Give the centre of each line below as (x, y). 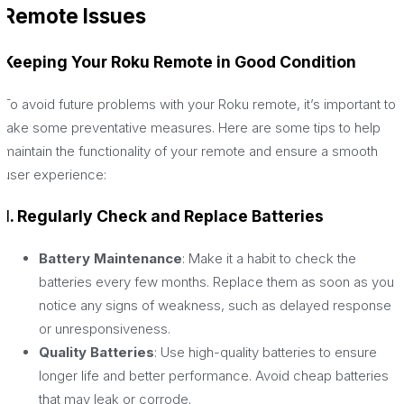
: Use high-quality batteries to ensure (266, 352)
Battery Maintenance (110, 258)
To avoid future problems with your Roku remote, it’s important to (199, 104)
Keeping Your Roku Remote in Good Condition (179, 62)
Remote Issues (74, 16)
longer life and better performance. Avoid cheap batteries (214, 375)
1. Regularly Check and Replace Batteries (163, 216)
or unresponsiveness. (105, 328)
